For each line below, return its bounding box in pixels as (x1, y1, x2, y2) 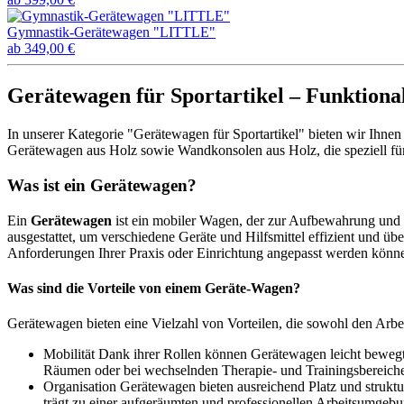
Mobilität (43, 346, 95, 363)
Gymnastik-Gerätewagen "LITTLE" (7, 24, 216, 41)
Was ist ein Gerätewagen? (7, 175, 197, 195)
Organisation (43, 379, 116, 395)
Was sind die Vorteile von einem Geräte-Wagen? (7, 280, 300, 296)
